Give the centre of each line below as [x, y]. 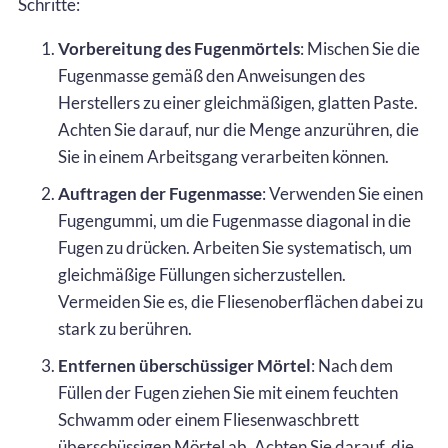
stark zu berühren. [125, 328]
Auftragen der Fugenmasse [160, 193]
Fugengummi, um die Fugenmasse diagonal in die [234, 220]
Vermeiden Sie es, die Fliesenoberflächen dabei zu [240, 301]
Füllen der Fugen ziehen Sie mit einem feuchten [228, 392]
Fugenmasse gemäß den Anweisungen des [211, 75]
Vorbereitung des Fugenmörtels [179, 48]
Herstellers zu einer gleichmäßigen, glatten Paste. [238, 102]
